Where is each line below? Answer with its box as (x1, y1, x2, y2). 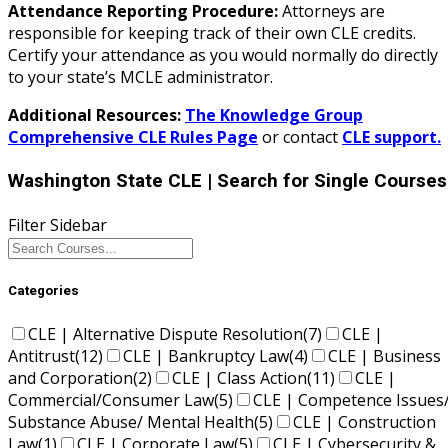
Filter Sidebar (8, 213, 107, 236)
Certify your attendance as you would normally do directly (8, 44, 438, 67)
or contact (258, 126, 342, 149)
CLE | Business (328, 345, 441, 368)
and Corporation (8, 367, 133, 390)
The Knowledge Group (185, 104, 363, 127)
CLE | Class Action (172, 367, 307, 390)
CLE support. (342, 126, 441, 149)
